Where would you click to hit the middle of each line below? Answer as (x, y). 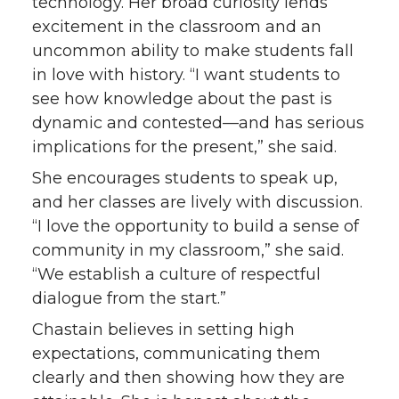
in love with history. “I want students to (186, 75)
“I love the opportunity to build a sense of (195, 227)
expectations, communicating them (176, 354)
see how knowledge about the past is (182, 99)
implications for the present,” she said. (184, 147)
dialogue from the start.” (129, 299)
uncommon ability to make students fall (193, 51)
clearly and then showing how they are (188, 378)
